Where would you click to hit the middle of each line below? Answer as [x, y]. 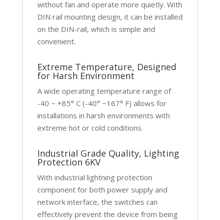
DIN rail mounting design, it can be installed [110, 16]
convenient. [56, 41]
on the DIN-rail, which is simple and [96, 29]
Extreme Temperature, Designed [107, 67]
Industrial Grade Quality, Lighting [108, 153]
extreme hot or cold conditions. [90, 127]
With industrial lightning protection [95, 177]
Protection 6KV [69, 162]
